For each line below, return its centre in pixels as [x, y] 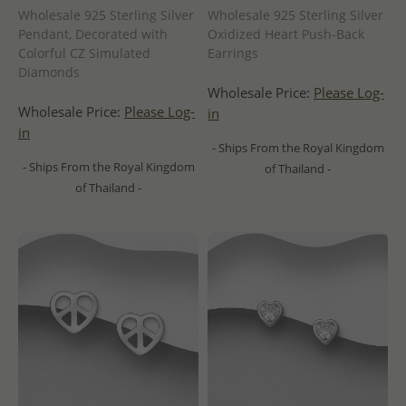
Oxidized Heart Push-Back [286, 34]
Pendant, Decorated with [93, 34]
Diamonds [49, 72]
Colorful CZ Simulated [84, 53]
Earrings [233, 53]
